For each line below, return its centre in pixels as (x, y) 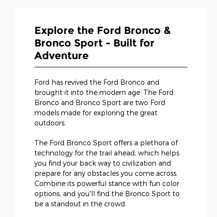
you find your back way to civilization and (103, 163)
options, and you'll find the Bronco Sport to (107, 194)
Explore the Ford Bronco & (103, 31)
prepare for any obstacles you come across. (106, 173)
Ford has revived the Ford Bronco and (97, 82)
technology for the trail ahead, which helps (107, 153)
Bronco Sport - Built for (94, 43)
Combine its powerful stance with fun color (107, 184)
